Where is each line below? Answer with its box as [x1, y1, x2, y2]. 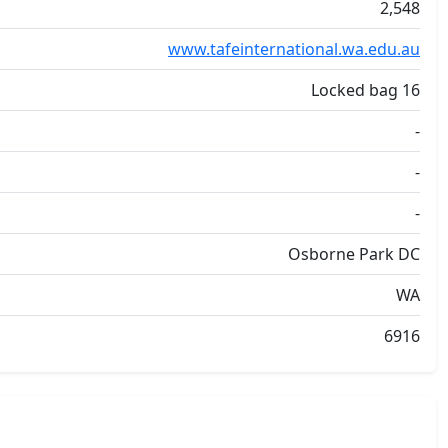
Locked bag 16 [311, 79, 420, 101]
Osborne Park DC [288, 243, 420, 265]
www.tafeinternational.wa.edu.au [168, 38, 420, 60]
